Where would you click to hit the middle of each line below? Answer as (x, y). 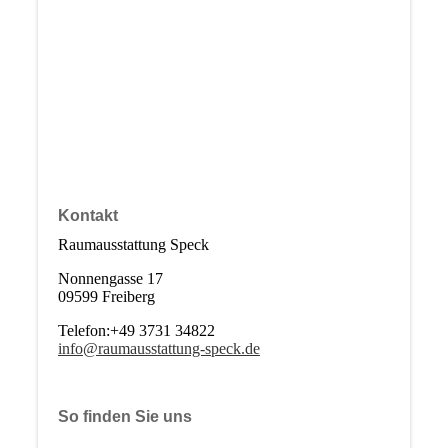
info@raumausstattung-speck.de (158, 349)
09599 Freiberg (106, 297)
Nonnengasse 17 (110, 279)
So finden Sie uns (124, 417)
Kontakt (87, 216)
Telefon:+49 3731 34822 (136, 331)
